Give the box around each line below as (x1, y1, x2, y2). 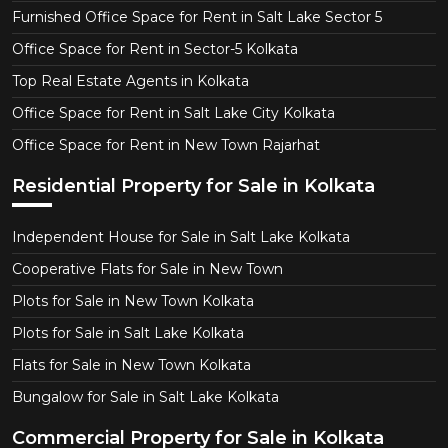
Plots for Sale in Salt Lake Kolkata (12, 324, 244, 343)
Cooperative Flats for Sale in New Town (12, 260, 283, 279)
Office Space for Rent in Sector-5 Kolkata (12, 40, 298, 59)
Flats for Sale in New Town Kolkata (12, 356, 251, 375)
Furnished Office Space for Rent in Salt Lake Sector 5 (12, 8, 382, 27)
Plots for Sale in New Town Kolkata (12, 292, 254, 311)
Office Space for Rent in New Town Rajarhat (12, 136, 320, 155)
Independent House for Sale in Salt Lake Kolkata (12, 228, 350, 247)
